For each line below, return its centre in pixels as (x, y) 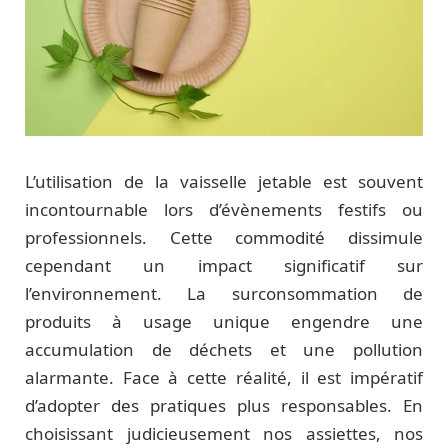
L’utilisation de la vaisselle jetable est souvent (224, 181)
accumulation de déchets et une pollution (224, 349)
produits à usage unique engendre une (224, 321)
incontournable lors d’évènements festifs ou (224, 209)
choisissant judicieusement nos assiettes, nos (224, 433)
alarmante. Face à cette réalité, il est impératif (224, 377)
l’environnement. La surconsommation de (224, 293)
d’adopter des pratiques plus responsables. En (224, 405)
